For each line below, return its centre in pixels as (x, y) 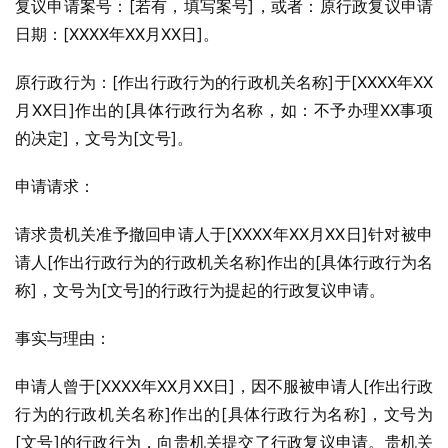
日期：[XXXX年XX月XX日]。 (117, 34)
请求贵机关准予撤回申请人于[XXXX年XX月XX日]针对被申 (224, 234)
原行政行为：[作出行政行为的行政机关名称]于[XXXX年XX (224, 82)
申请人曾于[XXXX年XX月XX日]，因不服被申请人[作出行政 (224, 386)
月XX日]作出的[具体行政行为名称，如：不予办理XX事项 (224, 110)
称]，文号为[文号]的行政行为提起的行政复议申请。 (200, 290)
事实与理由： (63, 338)
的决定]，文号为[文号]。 (104, 138)
